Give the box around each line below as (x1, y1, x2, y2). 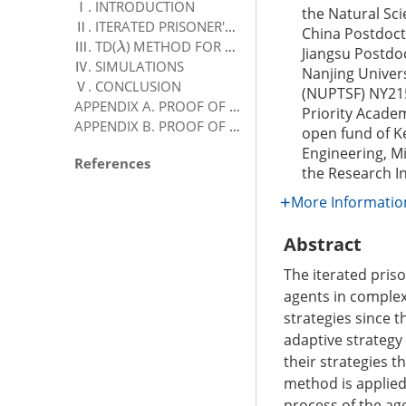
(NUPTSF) (302, 83, 365, 103)
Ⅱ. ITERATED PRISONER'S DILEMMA (225, 16, 236, 35)
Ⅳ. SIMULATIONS (74, 56, 184, 75)
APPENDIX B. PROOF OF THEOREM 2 (229, 116, 240, 135)
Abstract (284, 232, 362, 256)
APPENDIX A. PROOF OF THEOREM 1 (229, 96, 240, 115)
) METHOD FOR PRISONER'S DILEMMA (125, 36, 225, 55)
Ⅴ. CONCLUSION (74, 76, 181, 95)
